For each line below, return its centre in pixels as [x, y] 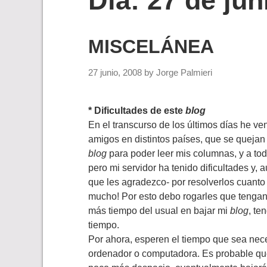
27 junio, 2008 [115, 73]
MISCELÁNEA [151, 47]
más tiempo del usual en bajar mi [159, 211]
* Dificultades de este [137, 111]
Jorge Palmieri [184, 73]
